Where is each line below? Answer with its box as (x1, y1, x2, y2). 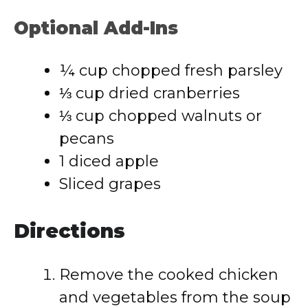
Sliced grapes (59, 175, 161, 193)
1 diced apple (59, 152, 159, 170)
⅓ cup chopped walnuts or (59, 107, 262, 125)
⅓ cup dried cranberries (59, 84, 240, 102)
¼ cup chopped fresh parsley (59, 61, 283, 80)
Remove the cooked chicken (59, 265, 278, 284)
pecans (59, 129, 114, 148)
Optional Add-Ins (14, 17, 178, 39)
